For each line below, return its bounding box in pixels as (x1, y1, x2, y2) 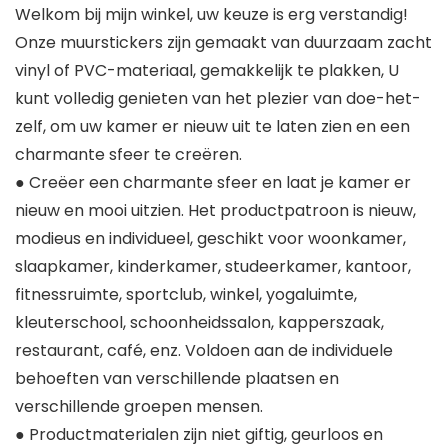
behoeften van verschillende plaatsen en (15, 367, 339, 391)
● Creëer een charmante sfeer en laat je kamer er (15, 171, 411, 195)
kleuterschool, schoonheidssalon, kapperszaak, (15, 311, 384, 335)
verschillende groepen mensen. (15, 395, 263, 419)
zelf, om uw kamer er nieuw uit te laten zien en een (15, 115, 410, 139)
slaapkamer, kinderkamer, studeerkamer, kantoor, (15, 255, 411, 279)
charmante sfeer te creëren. (15, 143, 242, 167)
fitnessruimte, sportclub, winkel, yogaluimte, (15, 283, 357, 307)
